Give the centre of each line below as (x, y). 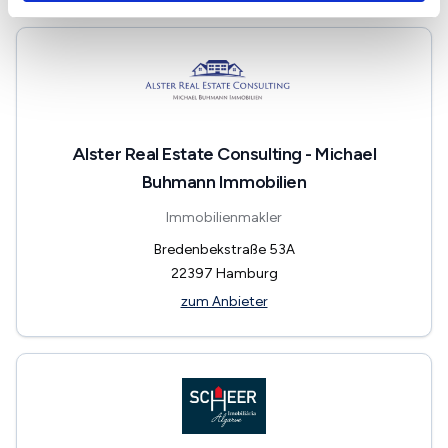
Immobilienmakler (224, 217)
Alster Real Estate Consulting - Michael (224, 153)
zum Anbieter (224, 301)
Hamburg (246, 273)
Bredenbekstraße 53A (224, 249)
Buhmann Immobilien (224, 181)
